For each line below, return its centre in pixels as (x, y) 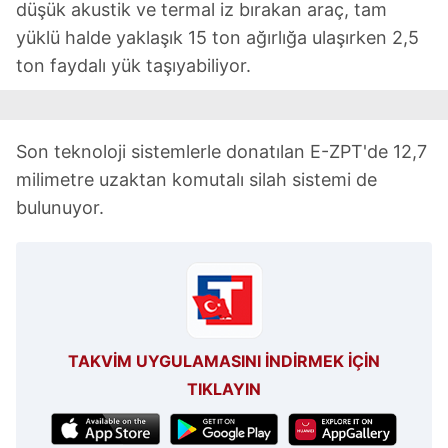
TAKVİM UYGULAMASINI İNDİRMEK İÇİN (224, 361)
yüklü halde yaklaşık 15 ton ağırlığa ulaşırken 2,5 (217, 37)
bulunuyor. (60, 207)
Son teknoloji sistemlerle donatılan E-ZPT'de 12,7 (221, 151)
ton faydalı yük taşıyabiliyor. (133, 65)
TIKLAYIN (224, 389)
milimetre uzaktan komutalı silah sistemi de (196, 179)
